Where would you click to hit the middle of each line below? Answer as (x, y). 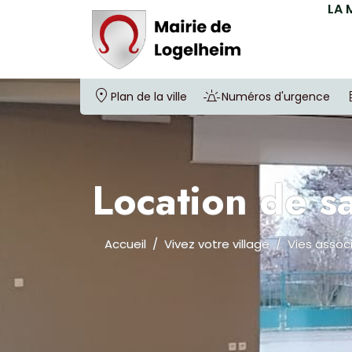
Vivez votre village (217, 244)
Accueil (125, 244)
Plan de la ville (149, 97)
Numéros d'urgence (276, 97)
